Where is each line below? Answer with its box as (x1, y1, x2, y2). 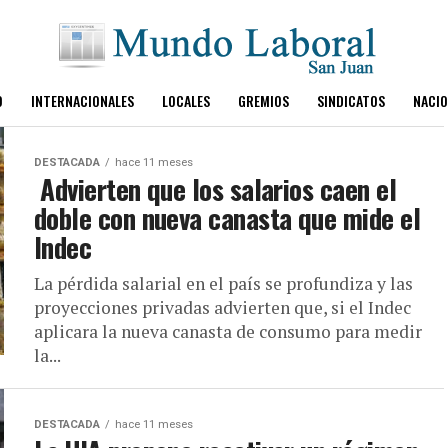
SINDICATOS (316, 90, 385, 111)
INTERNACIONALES (30, 90, 134, 111)
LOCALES (161, 90, 210, 111)
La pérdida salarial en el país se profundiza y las (34, 272, 413, 295)
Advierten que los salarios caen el (34, 169, 396, 209)
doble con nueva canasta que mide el (34, 198, 420, 238)
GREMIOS (237, 90, 289, 111)
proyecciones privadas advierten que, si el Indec (34, 296, 411, 319)
